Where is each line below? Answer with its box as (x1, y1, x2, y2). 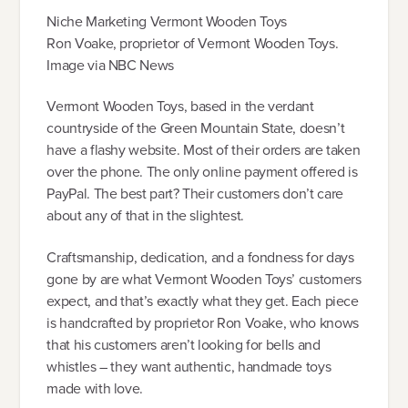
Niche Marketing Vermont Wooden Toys (46, 10, 287, 32)
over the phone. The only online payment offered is (46, 161, 358, 183)
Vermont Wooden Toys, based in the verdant (46, 96, 314, 117)
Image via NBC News (46, 54, 174, 76)
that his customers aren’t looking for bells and (46, 333, 321, 355)
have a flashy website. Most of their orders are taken (46, 139, 361, 161)
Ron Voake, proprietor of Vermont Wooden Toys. (46, 32, 339, 54)
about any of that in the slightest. (46, 205, 244, 227)
